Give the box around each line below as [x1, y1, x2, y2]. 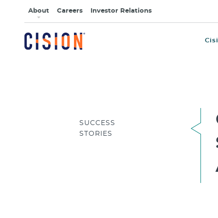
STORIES [79, 130, 112, 137]
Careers [57, 8, 83, 14]
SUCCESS [79, 119, 115, 127]
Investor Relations [91, 8, 152, 14]
